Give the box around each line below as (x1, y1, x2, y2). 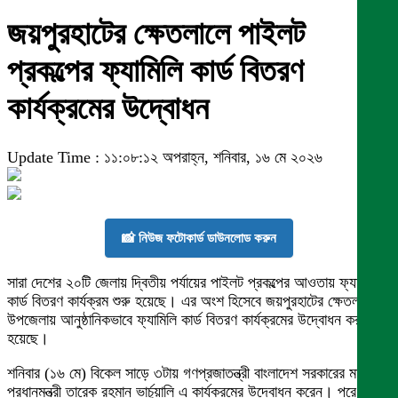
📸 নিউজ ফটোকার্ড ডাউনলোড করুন (122, 230, 276, 246)
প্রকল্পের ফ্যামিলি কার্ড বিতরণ (7, 53, 304, 90)
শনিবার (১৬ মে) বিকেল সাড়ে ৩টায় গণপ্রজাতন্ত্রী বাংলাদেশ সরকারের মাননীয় (7, 364, 383, 383)
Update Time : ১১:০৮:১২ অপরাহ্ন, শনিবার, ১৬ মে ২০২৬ (7, 148, 322, 167)
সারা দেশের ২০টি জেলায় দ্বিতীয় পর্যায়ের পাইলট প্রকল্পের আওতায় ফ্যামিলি (7, 274, 379, 292)
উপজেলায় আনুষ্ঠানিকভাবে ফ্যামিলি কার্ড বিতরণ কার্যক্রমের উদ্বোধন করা (7, 311, 363, 330)
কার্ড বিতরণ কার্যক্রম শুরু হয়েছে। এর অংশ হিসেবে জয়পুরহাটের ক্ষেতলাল (7, 292, 370, 311)
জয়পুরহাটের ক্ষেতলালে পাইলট (7, 16, 305, 52)
